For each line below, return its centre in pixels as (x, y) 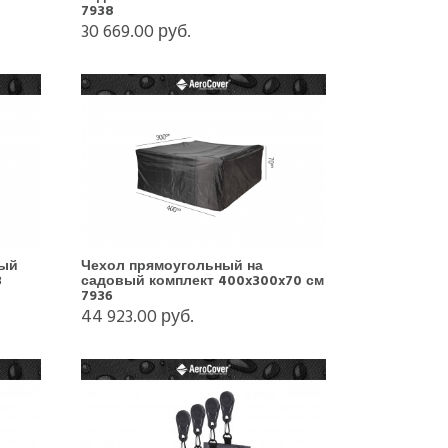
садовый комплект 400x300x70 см (202, 280)
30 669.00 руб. (135, 31)
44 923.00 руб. (137, 316)
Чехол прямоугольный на (171, 265)
